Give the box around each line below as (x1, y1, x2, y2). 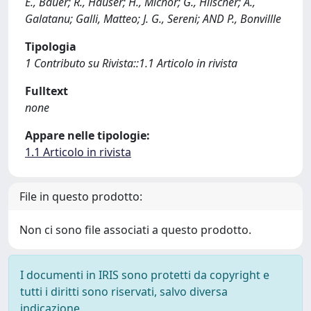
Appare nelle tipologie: (25, 128, 150, 143)
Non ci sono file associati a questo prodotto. (19, 222, 251, 237)
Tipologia (25, 39, 76, 54)
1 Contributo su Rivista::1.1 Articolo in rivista (25, 56, 237, 71)
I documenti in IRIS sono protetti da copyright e (20, 267, 269, 283)
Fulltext (25, 83, 68, 99)
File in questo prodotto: (19, 189, 142, 204)
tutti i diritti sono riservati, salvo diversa (20, 284, 228, 299)
